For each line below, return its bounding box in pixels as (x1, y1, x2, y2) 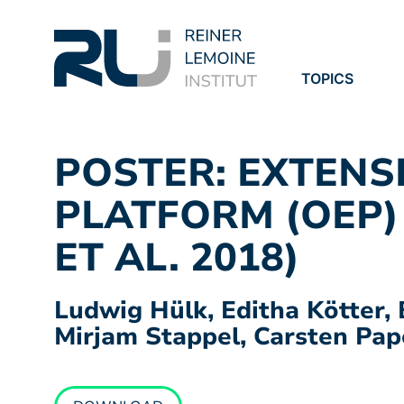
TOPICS (301, 69, 353, 87)
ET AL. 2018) (54, 232, 299, 284)
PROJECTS (301, 94, 374, 114)
